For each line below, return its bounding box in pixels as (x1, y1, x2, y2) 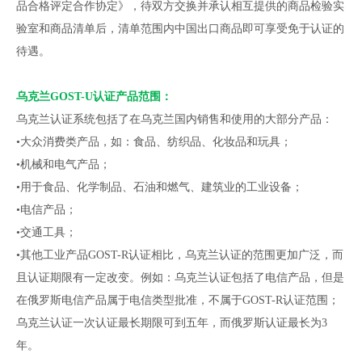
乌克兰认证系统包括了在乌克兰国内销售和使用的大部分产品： (16, 113, 333, 125)
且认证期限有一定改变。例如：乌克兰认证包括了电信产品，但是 (16, 271, 344, 284)
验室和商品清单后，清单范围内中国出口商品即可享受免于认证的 (16, 23, 344, 35)
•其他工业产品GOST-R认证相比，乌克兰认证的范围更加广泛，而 (16, 249, 343, 261)
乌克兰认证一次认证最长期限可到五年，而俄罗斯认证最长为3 (16, 317, 327, 329)
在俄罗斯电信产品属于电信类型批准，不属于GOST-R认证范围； (16, 294, 339, 306)
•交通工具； (16, 226, 77, 238)
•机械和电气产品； (16, 158, 111, 170)
